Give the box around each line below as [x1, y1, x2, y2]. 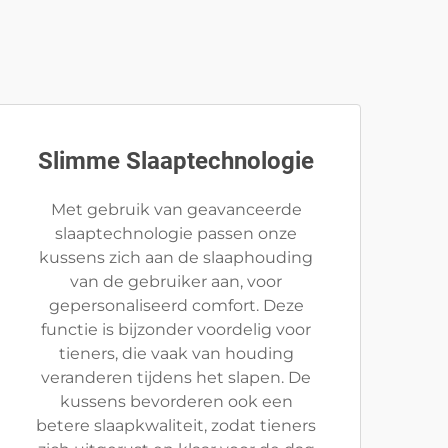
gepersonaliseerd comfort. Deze [48, 296, 304, 315]
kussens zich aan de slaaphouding [39, 248, 313, 267]
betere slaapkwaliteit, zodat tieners [36, 416, 316, 435]
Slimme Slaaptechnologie [38, 147, 314, 175]
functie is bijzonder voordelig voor [41, 320, 311, 339]
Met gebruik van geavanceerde [50, 200, 302, 219]
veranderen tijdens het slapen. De [41, 368, 311, 387]
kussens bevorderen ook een [59, 392, 293, 411]
